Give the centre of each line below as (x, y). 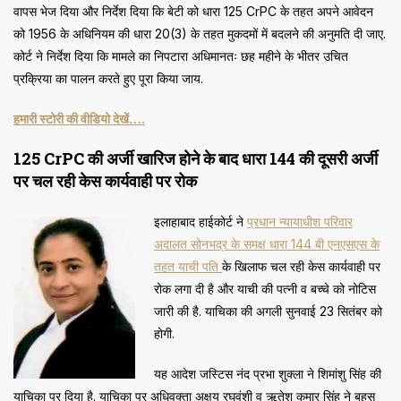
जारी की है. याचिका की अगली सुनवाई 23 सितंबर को (268, 311)
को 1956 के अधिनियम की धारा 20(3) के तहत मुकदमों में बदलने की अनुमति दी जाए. (200, 34)
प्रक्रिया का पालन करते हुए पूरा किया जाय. (108, 79)
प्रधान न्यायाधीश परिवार (300, 222)
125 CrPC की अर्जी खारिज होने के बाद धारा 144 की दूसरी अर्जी (196, 159)
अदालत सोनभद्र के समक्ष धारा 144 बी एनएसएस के (267, 244)
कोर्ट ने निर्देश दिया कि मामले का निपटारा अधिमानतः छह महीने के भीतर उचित (181, 56)
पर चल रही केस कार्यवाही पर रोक (105, 181)
